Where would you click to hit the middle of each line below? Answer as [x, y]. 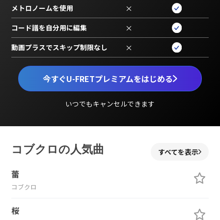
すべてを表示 [179, 151]
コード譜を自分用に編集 [49, 27]
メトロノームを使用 [42, 8]
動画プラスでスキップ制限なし [59, 47]
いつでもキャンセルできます [110, 104]
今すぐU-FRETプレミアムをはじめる [108, 79]
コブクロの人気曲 [57, 150]
